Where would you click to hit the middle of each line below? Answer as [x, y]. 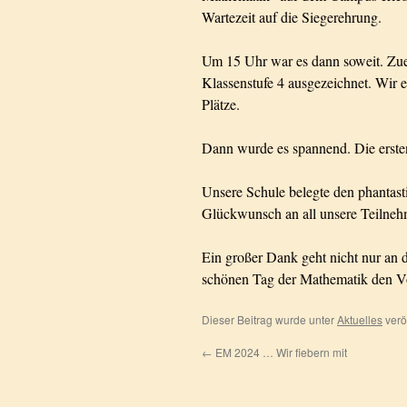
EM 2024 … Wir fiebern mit [280, 352]
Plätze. [221, 104]
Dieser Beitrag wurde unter [269, 319]
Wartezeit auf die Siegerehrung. [292, 17]
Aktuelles [360, 319]
